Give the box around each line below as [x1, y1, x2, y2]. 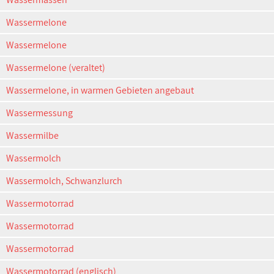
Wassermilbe [6, 129, 59, 142]
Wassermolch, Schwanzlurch [6, 174, 122, 187]
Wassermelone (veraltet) [6, 61, 105, 74]
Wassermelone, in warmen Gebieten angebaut [6, 84, 194, 97]
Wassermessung [6, 106, 73, 119]
